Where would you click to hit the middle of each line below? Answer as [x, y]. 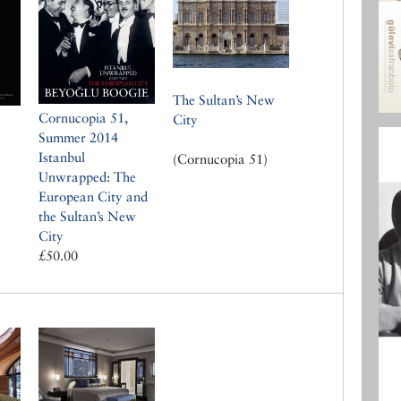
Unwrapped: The [87, 177]
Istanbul [62, 158]
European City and [93, 197]
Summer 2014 [78, 138]
